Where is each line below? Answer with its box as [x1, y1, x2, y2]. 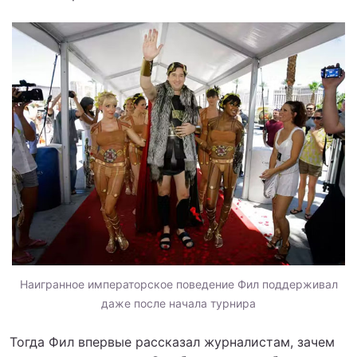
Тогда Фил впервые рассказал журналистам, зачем [10, 333, 335, 350]
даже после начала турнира [101, 296, 256, 310]
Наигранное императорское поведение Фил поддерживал [19, 277, 338, 291]
